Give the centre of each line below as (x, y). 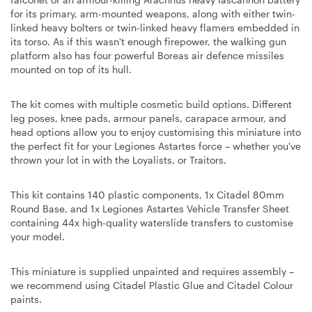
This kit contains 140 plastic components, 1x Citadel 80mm (147, 194)
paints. (26, 299)
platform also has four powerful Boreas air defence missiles (147, 55)
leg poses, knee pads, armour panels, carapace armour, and (148, 118)
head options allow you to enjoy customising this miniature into (156, 132)
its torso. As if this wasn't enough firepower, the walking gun (148, 41)
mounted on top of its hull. (71, 69)
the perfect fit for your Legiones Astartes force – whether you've (156, 146)
